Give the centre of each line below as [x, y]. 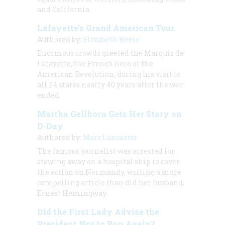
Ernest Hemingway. [72, 193]
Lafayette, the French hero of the [95, 63]
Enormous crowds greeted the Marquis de [110, 53]
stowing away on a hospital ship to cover [108, 161]
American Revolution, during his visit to [109, 74]
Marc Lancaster [110, 137]
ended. [49, 95]
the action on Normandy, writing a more [109, 172]
